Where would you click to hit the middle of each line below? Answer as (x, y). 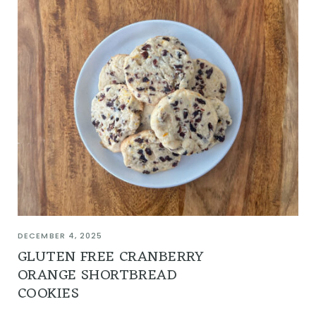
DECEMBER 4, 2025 (60, 236)
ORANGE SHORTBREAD (97, 276)
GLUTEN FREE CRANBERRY (111, 257)
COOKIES (48, 294)
